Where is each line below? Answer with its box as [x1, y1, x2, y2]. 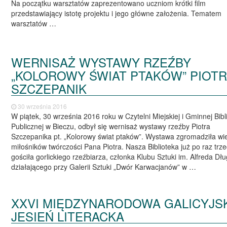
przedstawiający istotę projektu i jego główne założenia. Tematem [11, 8, 222, 18]
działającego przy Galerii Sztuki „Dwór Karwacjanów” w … [11, 162, 197, 172]
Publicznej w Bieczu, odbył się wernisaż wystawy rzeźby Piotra [11, 121, 211, 132]
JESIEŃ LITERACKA [11, 207, 125, 225]
